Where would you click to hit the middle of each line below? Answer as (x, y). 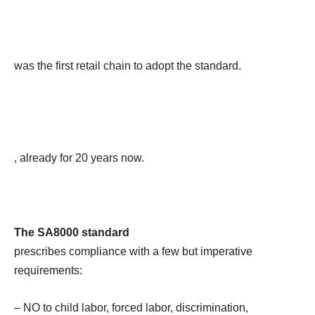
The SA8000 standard (72, 232)
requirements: (48, 270)
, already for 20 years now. (79, 157)
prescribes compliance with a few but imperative (133, 251)
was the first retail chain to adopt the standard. (128, 65)
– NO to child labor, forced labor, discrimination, (131, 307)
